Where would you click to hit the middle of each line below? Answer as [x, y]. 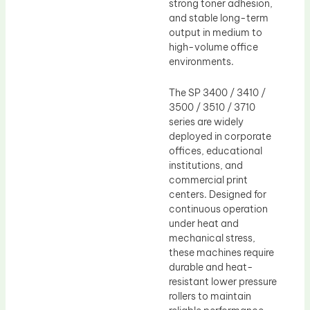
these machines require [221, 253]
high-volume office [213, 47]
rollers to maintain [210, 297]
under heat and [204, 224]
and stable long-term [219, 18]
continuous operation [218, 209]
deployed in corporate [220, 137]
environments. [201, 61]
